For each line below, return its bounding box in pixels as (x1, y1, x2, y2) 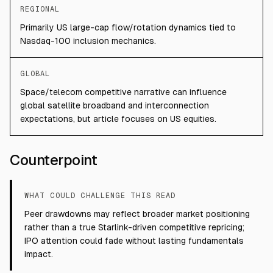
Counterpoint (10, 152, 97, 168)
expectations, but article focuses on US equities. (20, 114, 216, 124)
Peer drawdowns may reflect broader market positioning (24, 209, 250, 219)
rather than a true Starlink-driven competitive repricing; (24, 222, 244, 232)
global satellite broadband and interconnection (20, 101, 209, 110)
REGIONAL (20, 5, 60, 13)
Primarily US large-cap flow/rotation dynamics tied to (20, 23, 236, 32)
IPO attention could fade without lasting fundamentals (24, 236, 244, 246)
